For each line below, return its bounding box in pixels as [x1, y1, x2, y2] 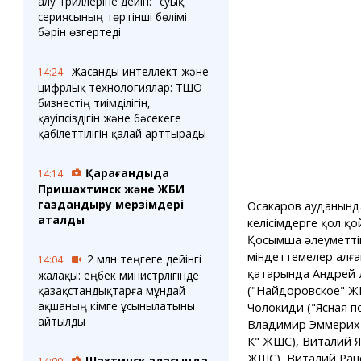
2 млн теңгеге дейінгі [86, 251, 201, 267]
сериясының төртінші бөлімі [37, 9, 187, 24]
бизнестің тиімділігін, [37, 95, 151, 110]
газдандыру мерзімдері [37, 197, 184, 212]
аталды [37, 212, 85, 227]
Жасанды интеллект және [71, 64, 209, 79]
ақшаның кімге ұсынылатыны [37, 298, 195, 313]
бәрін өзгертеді [37, 24, 121, 39]
